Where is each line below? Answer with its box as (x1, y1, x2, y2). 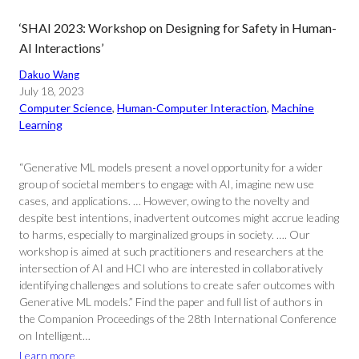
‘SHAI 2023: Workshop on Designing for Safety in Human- (19, 20, 337, 35)
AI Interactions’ (19, 40, 103, 55)
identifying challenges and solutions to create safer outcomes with (19, 278, 335, 292)
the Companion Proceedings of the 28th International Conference (19, 312, 337, 325)
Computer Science (19, 101, 112, 115)
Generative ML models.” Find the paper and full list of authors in (19, 295, 323, 309)
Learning (19, 118, 63, 131)
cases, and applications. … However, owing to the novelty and (19, 194, 309, 208)
